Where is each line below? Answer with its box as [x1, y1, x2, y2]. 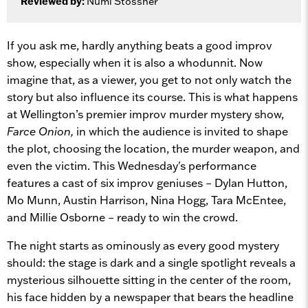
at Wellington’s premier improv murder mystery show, [7, 107, 284, 121]
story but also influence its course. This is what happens [7, 89, 298, 104]
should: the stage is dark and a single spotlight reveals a [7, 255, 296, 269]
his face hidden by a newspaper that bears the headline [7, 289, 294, 304]
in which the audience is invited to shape [74, 124, 288, 138]
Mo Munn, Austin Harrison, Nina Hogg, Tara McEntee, [7, 192, 286, 207]
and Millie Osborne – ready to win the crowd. [7, 210, 238, 224]
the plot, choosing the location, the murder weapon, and [7, 141, 300, 155]
